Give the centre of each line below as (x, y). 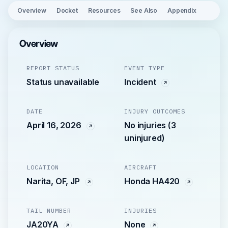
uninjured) (145, 138)
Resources (104, 10)
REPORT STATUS (53, 68)
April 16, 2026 (55, 125)
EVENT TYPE (145, 68)
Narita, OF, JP (54, 181)
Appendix (182, 10)
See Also (144, 10)
